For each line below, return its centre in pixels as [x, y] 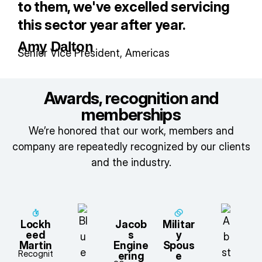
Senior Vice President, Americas [94, 53]
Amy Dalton [56, 47]
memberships [131, 115]
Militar [179, 225]
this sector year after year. [101, 25]
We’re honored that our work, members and [131, 131]
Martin [35, 246]
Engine [131, 246]
